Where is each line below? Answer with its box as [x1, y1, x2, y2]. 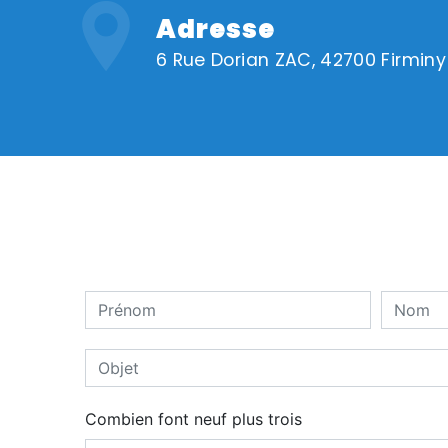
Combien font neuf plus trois [85, 409, 302, 430]
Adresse [156, 11, 276, 47]
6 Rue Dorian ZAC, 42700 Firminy [156, 48, 446, 72]
